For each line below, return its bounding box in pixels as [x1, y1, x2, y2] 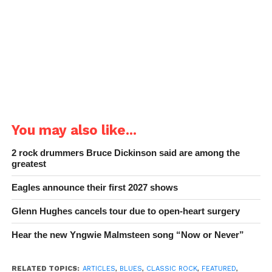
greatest [11, 158, 46, 169]
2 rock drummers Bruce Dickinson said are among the [11, 147, 240, 158]
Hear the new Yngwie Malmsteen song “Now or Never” [11, 229, 244, 240]
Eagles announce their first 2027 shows [11, 182, 178, 192]
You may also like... [11, 121, 137, 138]
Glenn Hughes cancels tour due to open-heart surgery [11, 205, 240, 216]
